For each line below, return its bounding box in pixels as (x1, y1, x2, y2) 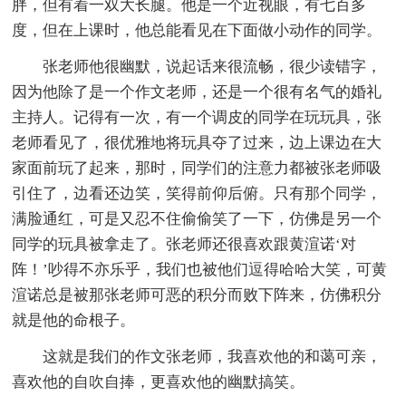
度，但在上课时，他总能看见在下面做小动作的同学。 (12, 21, 382, 39)
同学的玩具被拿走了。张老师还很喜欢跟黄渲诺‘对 (12, 235, 357, 253)
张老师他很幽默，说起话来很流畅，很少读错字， (43, 57, 382, 75)
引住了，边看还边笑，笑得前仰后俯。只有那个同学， (12, 184, 382, 202)
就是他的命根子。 (12, 311, 136, 329)
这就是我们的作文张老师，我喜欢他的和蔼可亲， (43, 347, 382, 365)
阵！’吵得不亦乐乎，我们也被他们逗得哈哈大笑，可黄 (12, 260, 388, 278)
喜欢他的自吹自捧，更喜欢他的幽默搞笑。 (12, 372, 305, 391)
